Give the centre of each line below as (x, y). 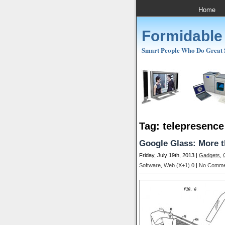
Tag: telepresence (182, 126)
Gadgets (209, 155)
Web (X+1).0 (179, 165)
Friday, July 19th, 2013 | (169, 155)
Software (150, 165)
